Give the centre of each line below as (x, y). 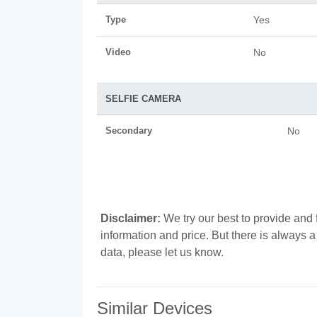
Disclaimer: (131, 218)
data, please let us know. (162, 252)
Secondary (129, 131)
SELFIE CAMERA (143, 99)
